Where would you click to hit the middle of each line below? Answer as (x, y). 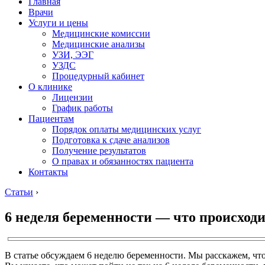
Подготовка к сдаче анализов (111, 140)
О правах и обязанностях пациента (123, 161)
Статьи (19, 192)
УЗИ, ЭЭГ (73, 55)
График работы (83, 108)
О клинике (50, 87)
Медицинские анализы (98, 44)
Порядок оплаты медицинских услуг (127, 129)
